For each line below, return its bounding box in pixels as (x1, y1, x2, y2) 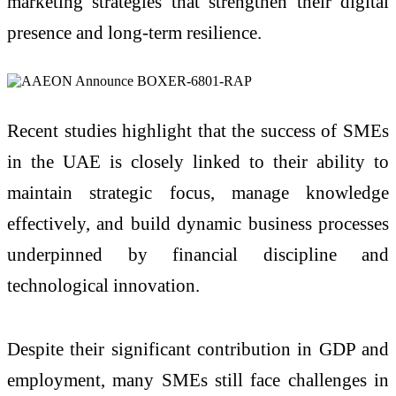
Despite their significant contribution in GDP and (7, 338, 389, 359)
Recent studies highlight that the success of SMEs (7, 120, 389, 141)
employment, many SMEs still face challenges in (7, 369, 389, 390)
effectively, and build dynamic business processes (7, 213, 389, 234)
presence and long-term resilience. (7, 22, 262, 43)
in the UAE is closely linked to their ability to (7, 151, 389, 172)
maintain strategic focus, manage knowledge (7, 182, 389, 203)
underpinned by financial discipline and (7, 244, 389, 265)
